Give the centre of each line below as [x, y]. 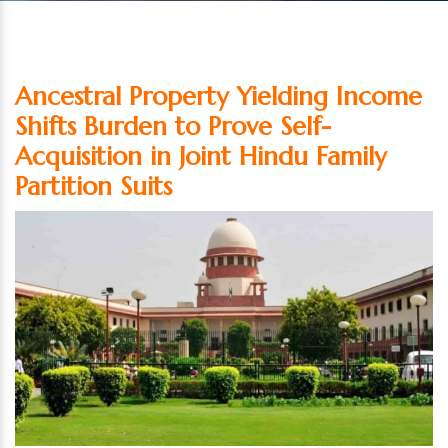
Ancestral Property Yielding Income [218, 96]
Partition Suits [93, 186]
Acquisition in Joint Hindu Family [200, 156]
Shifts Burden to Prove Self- [173, 126]
